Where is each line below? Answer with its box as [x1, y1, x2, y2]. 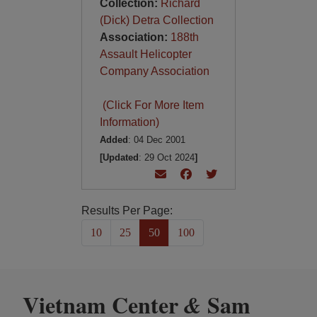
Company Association [99, 65, 209, 77]
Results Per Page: [81, 204, 173, 217]
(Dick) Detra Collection [99, 14, 214, 26]
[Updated [99, 152, 139, 163]
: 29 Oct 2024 [138, 152, 195, 163]
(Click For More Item [99, 99, 204, 111]
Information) [99, 116, 159, 128]
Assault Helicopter [99, 48, 192, 60]
